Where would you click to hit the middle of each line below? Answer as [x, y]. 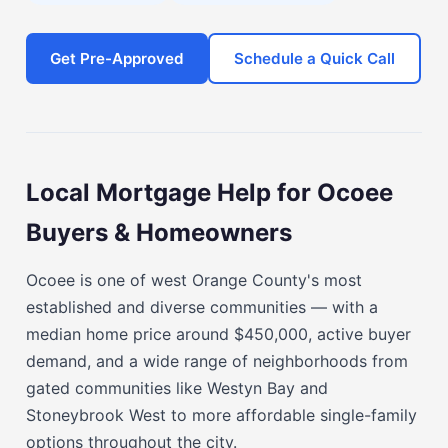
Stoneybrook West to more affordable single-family [221, 415]
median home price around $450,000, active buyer [218, 334]
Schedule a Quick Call [314, 58]
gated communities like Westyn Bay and [177, 388]
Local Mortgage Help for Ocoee [209, 192]
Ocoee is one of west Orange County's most [194, 280]
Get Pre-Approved [117, 58]
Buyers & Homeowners [159, 232]
